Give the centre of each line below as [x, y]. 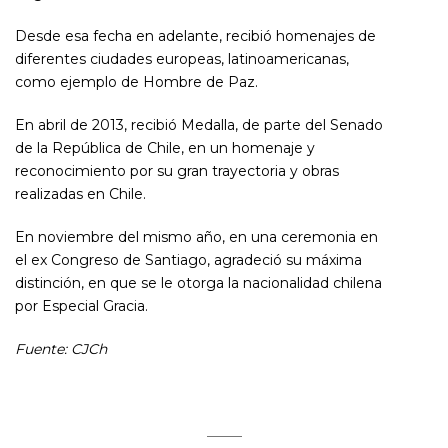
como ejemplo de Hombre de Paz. [136, 82]
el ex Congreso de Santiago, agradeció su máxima [188, 260]
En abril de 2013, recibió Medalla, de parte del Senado [199, 125]
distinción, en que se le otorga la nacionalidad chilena [198, 283]
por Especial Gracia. [81, 306]
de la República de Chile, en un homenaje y [165, 148]
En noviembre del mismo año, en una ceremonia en [196, 237]
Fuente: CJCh [61, 349]
